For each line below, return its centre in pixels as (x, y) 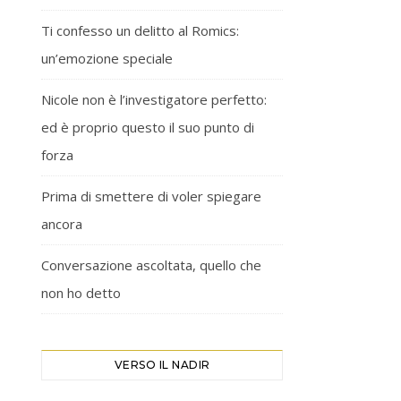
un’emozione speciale (107, 58)
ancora (62, 223)
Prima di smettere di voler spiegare (151, 196)
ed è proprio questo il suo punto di (148, 127)
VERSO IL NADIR (162, 364)
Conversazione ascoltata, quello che (151, 264)
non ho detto (81, 292)
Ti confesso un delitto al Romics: (140, 30)
